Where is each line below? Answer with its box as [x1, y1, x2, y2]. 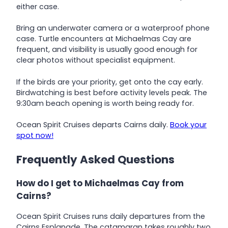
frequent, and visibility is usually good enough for [16, 44, 197, 55]
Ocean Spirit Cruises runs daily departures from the [16, 211, 205, 221]
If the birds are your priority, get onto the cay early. [16, 76, 203, 87]
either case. [16, 1, 59, 12]
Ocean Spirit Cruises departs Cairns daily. [16, 119, 170, 130]
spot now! [16, 130, 53, 140]
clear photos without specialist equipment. [16, 55, 175, 66]
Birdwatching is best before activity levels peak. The [16, 87, 207, 98]
